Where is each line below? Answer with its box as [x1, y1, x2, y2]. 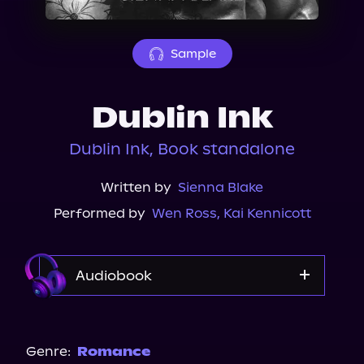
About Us [24, 2, 94, 19]
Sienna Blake [178, 180, 263, 195]
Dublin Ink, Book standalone [69, 140, 295, 158]
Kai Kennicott [223, 206, 311, 221]
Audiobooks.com [128, 313, 236, 328]
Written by [101, 180, 171, 195]
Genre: [26, 344, 71, 359]
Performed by [53, 206, 145, 221]
